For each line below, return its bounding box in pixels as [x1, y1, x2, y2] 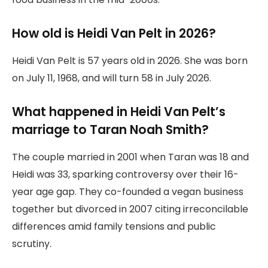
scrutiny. [12, 236, 51, 251]
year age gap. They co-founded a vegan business [12, 184, 243, 199]
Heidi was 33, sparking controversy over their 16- [12, 167, 239, 181]
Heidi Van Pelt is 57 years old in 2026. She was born [12, 53, 248, 68]
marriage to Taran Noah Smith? [12, 121, 209, 139]
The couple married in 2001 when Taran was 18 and [12, 150, 249, 164]
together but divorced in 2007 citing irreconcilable [12, 202, 248, 216]
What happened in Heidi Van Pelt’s [12, 103, 226, 121]
